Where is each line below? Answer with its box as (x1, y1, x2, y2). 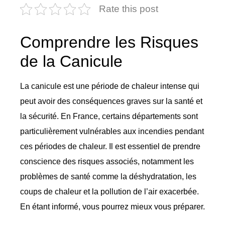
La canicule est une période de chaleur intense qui (20, 82, 199, 91)
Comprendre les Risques (20, 33, 198, 52)
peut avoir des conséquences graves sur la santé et (20, 97, 202, 106)
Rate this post (99, 4, 158, 15)
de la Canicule (20, 52, 123, 71)
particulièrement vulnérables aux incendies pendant (20, 127, 204, 136)
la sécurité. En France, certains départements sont (20, 112, 198, 121)
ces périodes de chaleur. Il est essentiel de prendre (20, 142, 200, 151)
